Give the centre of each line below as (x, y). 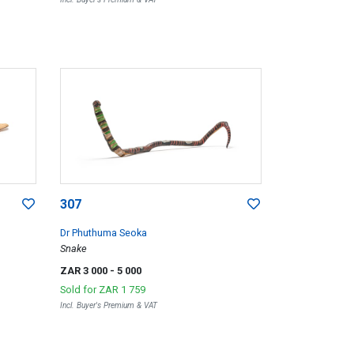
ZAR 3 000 (85, 271)
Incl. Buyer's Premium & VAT (108, 306)
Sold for (79, 290)
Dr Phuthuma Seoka (103, 233)
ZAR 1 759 (122, 290)
